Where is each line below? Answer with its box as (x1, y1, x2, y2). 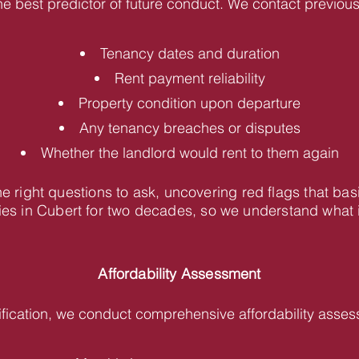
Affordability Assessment (98, 264, 261, 283)
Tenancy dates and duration (99, 44, 280, 63)
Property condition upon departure (79, 94, 301, 112)
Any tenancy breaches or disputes (79, 119, 301, 137)
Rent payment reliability (114, 69, 265, 87)
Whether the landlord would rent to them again (40, 143, 339, 162)
